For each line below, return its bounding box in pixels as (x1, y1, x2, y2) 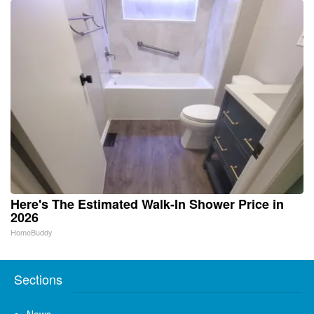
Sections (14, 270, 62, 289)
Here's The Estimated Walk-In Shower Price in (11, 195, 284, 214)
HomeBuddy (11, 226, 53, 238)
